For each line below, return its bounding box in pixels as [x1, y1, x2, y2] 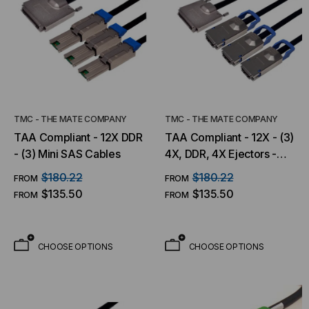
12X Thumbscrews [165, 163, 258, 177]
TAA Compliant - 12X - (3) [165, 130, 294, 144]
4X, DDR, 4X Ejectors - [165, 147, 277, 161]
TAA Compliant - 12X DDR [14, 130, 143, 144]
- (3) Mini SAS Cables [14, 147, 121, 161]
